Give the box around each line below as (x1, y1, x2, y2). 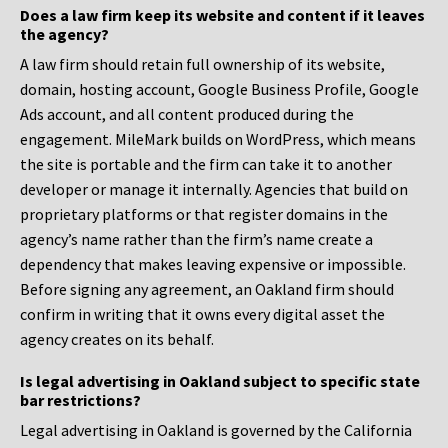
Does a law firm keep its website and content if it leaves (20, 5, 425, 26)
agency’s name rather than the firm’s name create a (20, 229, 373, 250)
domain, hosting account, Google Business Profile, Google (20, 79, 419, 100)
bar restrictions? (20, 390, 141, 411)
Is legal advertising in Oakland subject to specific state (20, 371, 420, 392)
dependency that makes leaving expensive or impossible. (20, 254, 406, 275)
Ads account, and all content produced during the (20, 104, 354, 125)
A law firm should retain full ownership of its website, (20, 54, 385, 75)
